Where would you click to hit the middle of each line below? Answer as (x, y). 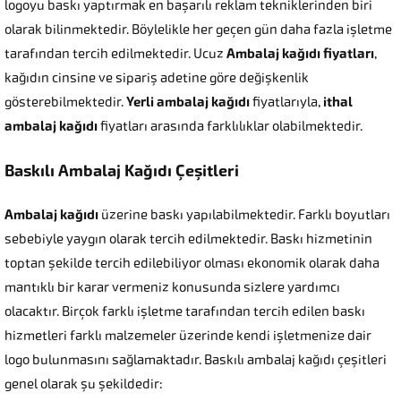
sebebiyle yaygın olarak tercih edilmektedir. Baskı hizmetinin (188, 239)
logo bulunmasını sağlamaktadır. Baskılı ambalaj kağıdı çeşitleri (196, 360)
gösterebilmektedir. (65, 102)
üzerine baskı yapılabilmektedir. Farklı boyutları (246, 215)
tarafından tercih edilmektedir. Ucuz (115, 54)
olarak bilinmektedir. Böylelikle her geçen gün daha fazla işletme (198, 30)
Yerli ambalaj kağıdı (188, 102)
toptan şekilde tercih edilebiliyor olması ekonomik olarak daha (192, 264)
